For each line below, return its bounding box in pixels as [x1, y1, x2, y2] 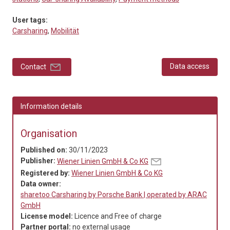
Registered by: [21, 168, 71, 177]
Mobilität [51, 26, 79, 35]
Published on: [21, 145, 69, 154]
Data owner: [21, 179, 63, 188]
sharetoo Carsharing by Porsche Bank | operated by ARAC [21, 190, 207, 199]
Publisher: [21, 157, 57, 165]
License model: [21, 212, 74, 220]
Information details [21, 102, 82, 110]
